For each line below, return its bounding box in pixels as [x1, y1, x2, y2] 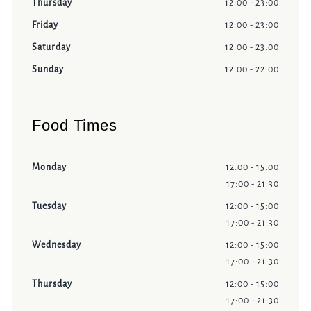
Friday [31, 20, 58, 31]
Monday [31, 162, 67, 173]
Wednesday [31, 240, 81, 251]
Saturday [31, 42, 71, 53]
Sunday [31, 65, 64, 75]
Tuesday [31, 201, 67, 212]
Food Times [31, 117, 117, 135]
